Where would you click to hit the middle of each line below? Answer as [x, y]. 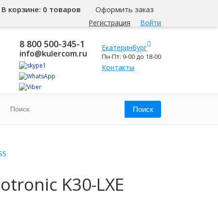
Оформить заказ [125, 9]
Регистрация [109, 23]
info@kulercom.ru [53, 54]
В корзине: [22, 9]
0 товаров [62, 9]
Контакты [118, 67]
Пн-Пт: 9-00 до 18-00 [131, 56]
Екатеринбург [124, 47]
